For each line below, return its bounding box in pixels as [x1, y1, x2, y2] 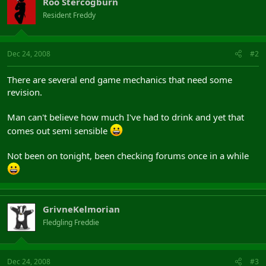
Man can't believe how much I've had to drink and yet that [7, 111, 244, 123]
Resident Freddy [43, 9, 96, 20]
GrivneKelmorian [43, 203, 120, 215]
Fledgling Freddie [43, 217, 99, 227]
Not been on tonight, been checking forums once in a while [7, 150, 249, 161]
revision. [7, 86, 42, 98]
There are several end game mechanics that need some [7, 74, 232, 85]
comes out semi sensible [7, 125, 110, 137]
